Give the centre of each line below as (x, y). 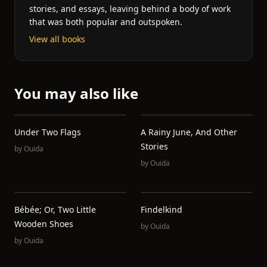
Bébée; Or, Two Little (55, 209)
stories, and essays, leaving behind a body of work (130, 9)
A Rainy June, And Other (189, 132)
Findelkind (162, 209)
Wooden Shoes (44, 224)
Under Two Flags (48, 132)
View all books (57, 39)
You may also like (76, 93)
